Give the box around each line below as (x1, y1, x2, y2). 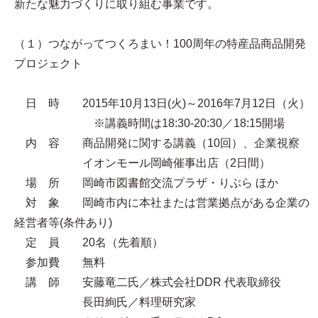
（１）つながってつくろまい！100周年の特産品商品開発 (14, 38, 306, 50)
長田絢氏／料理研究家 (14, 296, 196, 308)
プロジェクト (14, 57, 82, 70)
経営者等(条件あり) (14, 216, 112, 229)
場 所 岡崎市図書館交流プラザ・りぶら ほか (14, 177, 278, 189)
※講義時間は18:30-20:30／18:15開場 (14, 117, 285, 129)
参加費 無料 (14, 256, 105, 268)
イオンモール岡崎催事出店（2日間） (14, 157, 270, 169)
